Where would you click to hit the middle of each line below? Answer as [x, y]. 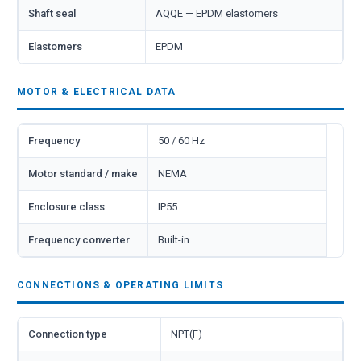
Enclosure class [66, 206]
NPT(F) [187, 334]
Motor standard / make [83, 173]
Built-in [174, 239]
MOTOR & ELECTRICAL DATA [97, 91]
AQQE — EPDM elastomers [217, 13]
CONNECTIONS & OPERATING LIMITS [120, 285]
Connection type [68, 334]
